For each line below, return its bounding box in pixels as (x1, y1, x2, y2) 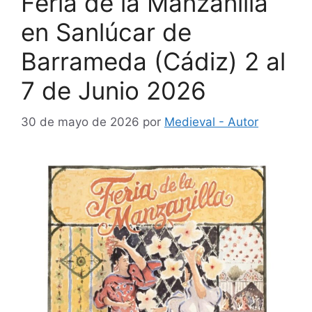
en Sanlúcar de (21, 17, 192, 47)
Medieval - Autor (164, 114, 258, 129)
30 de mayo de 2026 (21, 114, 139, 129)
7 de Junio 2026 (21, 76, 206, 105)
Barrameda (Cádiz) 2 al (21, 47, 286, 76)
